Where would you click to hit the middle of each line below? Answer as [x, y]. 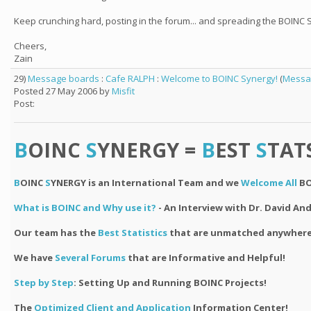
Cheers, [30, 46]
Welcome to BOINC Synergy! [219, 78]
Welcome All [269, 183]
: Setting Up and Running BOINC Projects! [170, 283]
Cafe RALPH [130, 78]
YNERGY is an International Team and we [146, 183]
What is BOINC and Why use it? [85, 208]
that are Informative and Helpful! [205, 258]
